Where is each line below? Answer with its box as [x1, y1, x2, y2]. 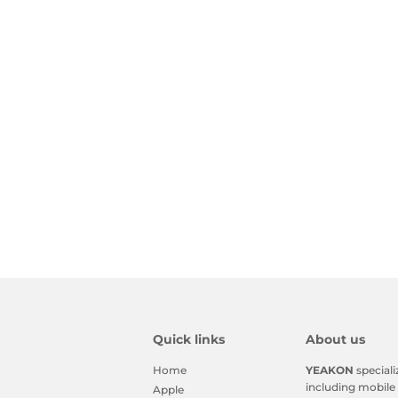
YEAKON [305, 363, 354, 378]
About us [305, 332, 365, 347]
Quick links [153, 332, 225, 347]
